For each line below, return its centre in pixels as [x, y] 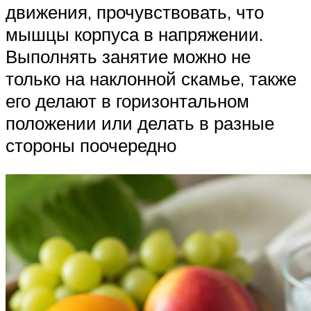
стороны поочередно [91, 145]
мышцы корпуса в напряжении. [134, 34]
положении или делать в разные [140, 123]
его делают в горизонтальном [127, 101]
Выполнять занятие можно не [128, 57]
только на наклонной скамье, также [151, 79]
